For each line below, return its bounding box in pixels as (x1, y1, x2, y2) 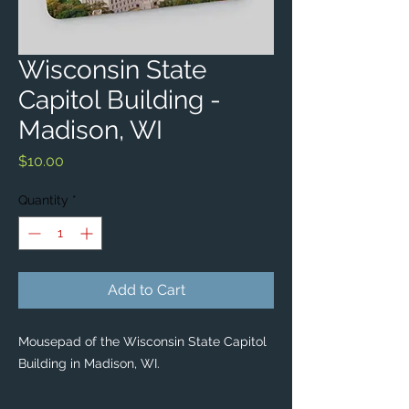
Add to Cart (107, 281, 185, 299)
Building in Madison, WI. (18, 356, 160, 372)
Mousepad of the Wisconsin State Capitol (18, 334, 267, 350)
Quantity (18, 193, 68, 208)
